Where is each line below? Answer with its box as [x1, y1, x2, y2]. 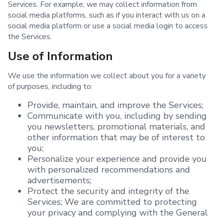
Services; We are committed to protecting [27, 196, 197, 208]
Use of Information [8, 48, 113, 65]
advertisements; [27, 175, 91, 187]
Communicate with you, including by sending [27, 110, 207, 122]
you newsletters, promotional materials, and [27, 121, 205, 133]
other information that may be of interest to [27, 131, 205, 144]
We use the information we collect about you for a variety [8, 70, 206, 82]
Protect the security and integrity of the [27, 185, 189, 197]
